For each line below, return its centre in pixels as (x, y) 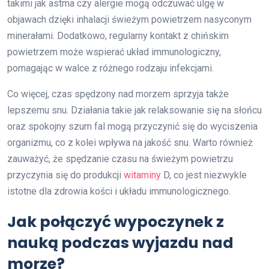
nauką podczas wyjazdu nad (120, 243)
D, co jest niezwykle (204, 175)
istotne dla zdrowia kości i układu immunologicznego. (119, 191)
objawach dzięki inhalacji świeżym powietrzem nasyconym (129, 19)
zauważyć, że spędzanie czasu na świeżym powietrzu (120, 159)
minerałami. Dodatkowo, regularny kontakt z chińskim (118, 35)
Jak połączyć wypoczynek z (116, 222)
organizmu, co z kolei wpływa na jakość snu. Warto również (130, 142)
